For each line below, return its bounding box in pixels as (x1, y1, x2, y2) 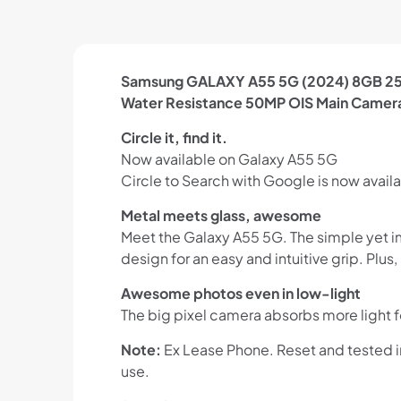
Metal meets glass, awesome (120, 206, 321, 226)
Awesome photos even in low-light (120, 284, 361, 303)
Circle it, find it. (120, 128, 227, 148)
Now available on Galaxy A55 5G (120, 149, 337, 169)
